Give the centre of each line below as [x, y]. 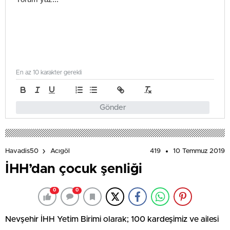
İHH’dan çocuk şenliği [74, 169]
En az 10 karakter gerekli [49, 72]
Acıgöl [60, 151]
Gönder [113, 108]
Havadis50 [22, 151]
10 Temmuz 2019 [199, 151]
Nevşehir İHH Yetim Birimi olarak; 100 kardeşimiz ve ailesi [112, 219]
